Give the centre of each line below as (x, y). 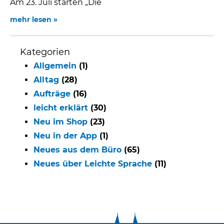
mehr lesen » (34, 20)
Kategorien (45, 52)
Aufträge (52, 94)
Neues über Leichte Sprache (93, 164)
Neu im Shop (60, 122)
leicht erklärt (61, 108)
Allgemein (55, 66)
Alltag (46, 80)
